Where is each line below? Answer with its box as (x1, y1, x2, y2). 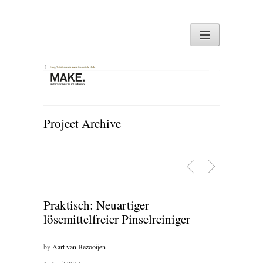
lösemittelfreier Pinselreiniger (43, 211, 190, 227)
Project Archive (43, 115, 121, 131)
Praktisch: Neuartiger (43, 197, 149, 213)
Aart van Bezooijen (52, 242, 106, 251)
